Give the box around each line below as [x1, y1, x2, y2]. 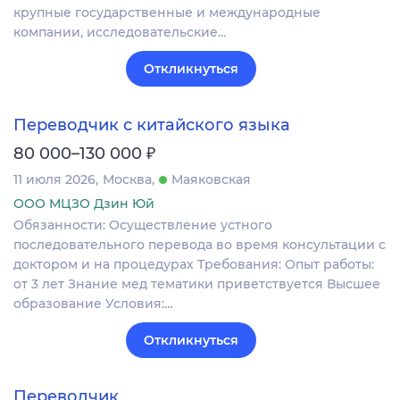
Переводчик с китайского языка [13, 114, 290, 135]
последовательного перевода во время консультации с [13, 236, 386, 253]
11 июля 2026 [13, 171, 96, 187]
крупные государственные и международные [13, 4, 321, 21]
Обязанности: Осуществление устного [13, 216, 272, 233]
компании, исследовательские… [13, 23, 227, 40]
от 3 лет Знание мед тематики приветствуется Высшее [13, 275, 380, 292]
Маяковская [171, 171, 251, 187]
